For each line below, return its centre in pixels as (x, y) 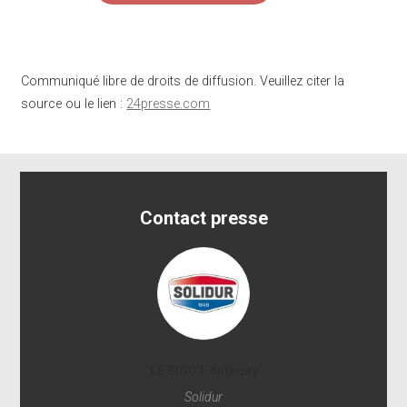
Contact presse (203, 218)
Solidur (203, 397)
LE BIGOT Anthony (203, 370)
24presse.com (169, 104)
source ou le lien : (74, 104)
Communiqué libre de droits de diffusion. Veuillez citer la (183, 82)
